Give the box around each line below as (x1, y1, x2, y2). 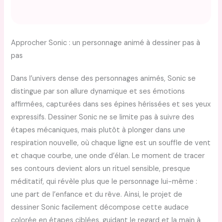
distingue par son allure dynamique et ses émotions (11, 86, 185, 96)
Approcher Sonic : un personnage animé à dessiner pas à (11, 38, 201, 48)
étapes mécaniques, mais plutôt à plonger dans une (11, 125, 186, 135)
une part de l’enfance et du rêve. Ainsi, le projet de (11, 189, 183, 199)
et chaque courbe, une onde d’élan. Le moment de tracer (11, 151, 205, 161)
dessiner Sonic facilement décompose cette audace (11, 202, 189, 212)
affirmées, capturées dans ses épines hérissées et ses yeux (11, 99, 211, 109)
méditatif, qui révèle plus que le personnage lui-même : (11, 176, 198, 186)
